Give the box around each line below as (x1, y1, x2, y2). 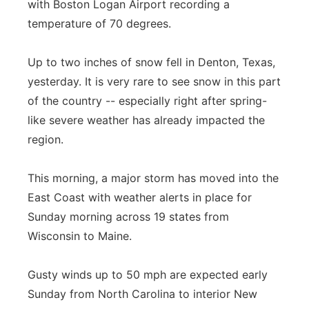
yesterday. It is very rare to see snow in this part (28, 74, 281, 88)
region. (28, 132, 63, 146)
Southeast (44, 157, 97, 170)
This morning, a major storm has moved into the (28, 171, 279, 185)
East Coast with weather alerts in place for (28, 190, 252, 204)
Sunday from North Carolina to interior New (28, 287, 257, 301)
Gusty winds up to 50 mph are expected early (28, 268, 268, 281)
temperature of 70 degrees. (28, 17, 171, 30)
